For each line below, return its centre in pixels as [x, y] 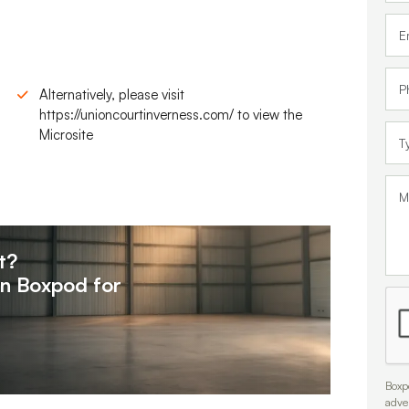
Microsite [66, 134]
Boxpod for [69, 284]
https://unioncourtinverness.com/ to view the [171, 114]
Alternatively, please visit [112, 94]
